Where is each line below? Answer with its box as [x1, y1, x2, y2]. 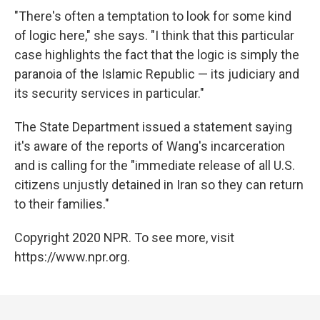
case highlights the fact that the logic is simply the [14, 46, 299, 62]
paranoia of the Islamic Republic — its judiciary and [14, 66, 299, 81]
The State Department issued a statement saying [14, 119, 292, 134]
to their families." [14, 196, 109, 211]
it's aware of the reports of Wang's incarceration [14, 138, 285, 154]
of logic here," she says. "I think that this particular [14, 27, 294, 43]
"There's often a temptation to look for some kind [14, 8, 291, 24]
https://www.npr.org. [14, 249, 130, 264]
